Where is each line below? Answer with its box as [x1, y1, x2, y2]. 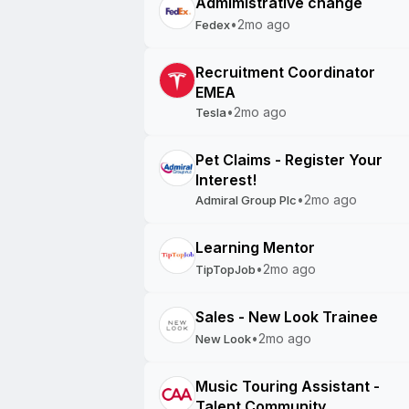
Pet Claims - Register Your [195, 151, 383, 169]
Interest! [195, 171, 257, 189]
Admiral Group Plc [195, 193, 297, 207]
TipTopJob [195, 262, 256, 277]
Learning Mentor [195, 238, 315, 257]
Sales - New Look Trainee [195, 308, 378, 326]
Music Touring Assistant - [195, 377, 380, 395]
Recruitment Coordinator [195, 63, 375, 81]
